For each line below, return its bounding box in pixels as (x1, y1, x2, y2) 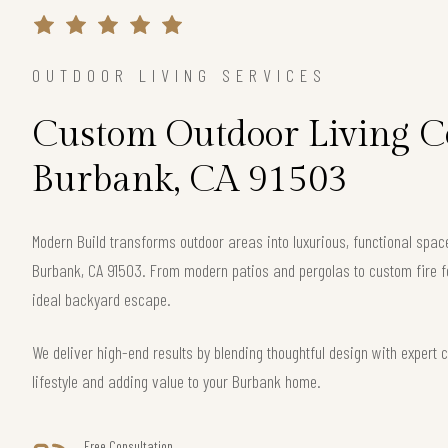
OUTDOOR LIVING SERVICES (32, 63, 327, 86)
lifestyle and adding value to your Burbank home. (32, 369, 321, 392)
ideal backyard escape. (32, 287, 171, 310)
